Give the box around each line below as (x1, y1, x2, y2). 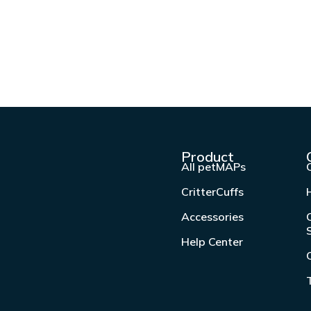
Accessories (180, 210, 244, 224)
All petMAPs (180, 160, 246, 174)
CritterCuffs (180, 185, 244, 199)
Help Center (180, 235, 243, 249)
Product (180, 148, 234, 166)
